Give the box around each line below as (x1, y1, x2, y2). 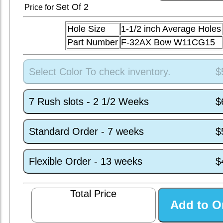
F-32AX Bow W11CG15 (121, 37, 216, 47)
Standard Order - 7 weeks (28, 125, 144, 137)
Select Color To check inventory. (28, 66, 171, 77)
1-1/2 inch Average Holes (121, 24, 222, 34)
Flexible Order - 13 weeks (28, 155, 142, 167)
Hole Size (67, 24, 106, 34)
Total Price (70, 188, 117, 199)
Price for (24, 3, 56, 11)
